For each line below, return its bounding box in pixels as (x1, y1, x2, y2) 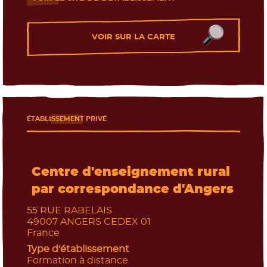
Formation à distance (26, 255, 128, 265)
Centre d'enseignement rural (31, 165, 230, 178)
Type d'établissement (26, 244, 129, 254)
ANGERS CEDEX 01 (60, 216, 151, 226)
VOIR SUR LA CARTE (92, 32, 175, 41)
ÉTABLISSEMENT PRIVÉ (26, 115, 107, 122)
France (26, 228, 60, 238)
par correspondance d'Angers (31, 182, 234, 195)
